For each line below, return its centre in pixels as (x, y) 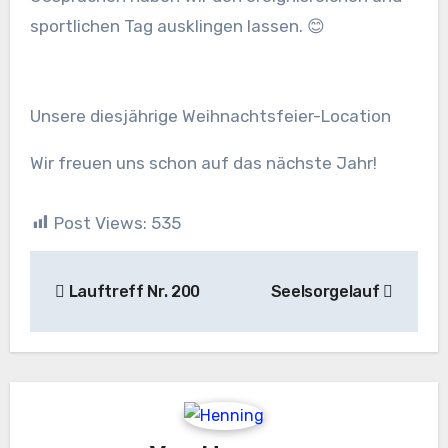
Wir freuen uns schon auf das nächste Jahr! (203, 162)
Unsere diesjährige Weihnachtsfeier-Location (210, 115)
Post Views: (100, 222)
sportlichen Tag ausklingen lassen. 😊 (177, 25)
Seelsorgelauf (327, 292)
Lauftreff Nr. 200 (132, 292)
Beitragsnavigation (172, 269)
